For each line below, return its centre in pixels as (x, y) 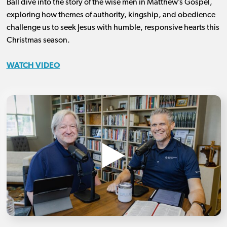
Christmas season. (38, 40)
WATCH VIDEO (33, 66)
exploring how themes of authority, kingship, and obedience (111, 15)
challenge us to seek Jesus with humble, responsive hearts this (113, 28)
